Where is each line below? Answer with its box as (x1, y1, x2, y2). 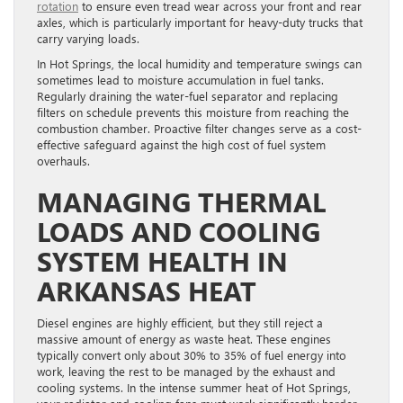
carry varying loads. (37, 30, 139, 46)
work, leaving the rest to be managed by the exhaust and (37, 363, 336, 379)
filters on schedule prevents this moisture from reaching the (37, 103, 349, 120)
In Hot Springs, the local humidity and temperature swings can (37, 55, 362, 71)
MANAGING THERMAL (37, 183, 326, 219)
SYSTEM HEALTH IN (37, 242, 288, 279)
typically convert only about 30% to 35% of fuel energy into (37, 346, 346, 363)
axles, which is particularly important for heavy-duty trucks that (37, 13, 363, 30)
